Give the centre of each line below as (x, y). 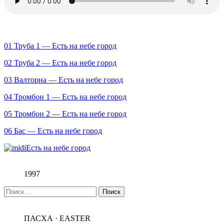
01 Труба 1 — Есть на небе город (60, 45)
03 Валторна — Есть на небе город (63, 79)
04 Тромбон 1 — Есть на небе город (65, 96)
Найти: (15, 190)
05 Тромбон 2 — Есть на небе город (65, 113)
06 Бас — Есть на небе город (53, 130)
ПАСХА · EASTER (57, 218)
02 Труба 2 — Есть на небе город (60, 62)
